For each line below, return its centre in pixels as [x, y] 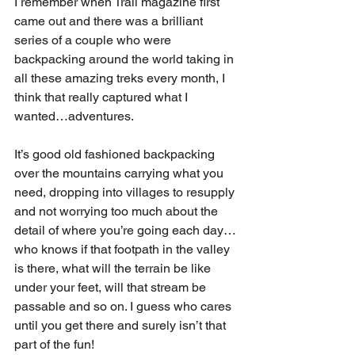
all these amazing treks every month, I [121, 78]
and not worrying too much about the [118, 211]
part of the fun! [54, 344]
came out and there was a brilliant [110, 21]
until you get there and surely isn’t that [122, 325]
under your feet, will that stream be [112, 287]
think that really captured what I [103, 97]
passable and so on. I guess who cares [124, 306]
